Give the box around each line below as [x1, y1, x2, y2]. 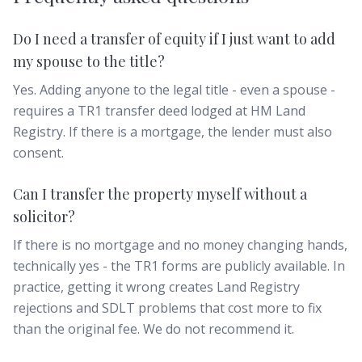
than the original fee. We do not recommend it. [13, 320, 294, 338]
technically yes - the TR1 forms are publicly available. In [13, 257, 345, 275]
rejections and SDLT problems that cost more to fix [13, 299, 322, 317]
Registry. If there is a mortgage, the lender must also [13, 123, 332, 141]
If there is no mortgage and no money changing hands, [13, 236, 347, 254]
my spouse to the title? [13, 52, 165, 71]
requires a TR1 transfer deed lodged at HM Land [13, 102, 305, 120]
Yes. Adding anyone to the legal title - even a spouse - [13, 81, 335, 99]
